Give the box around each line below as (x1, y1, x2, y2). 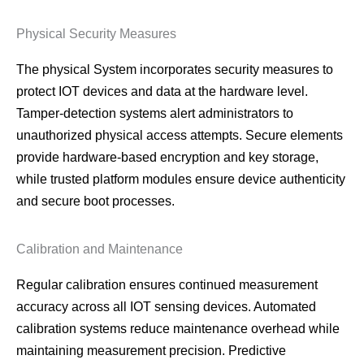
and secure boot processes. (16, 193, 175, 208)
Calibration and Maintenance (16, 241, 183, 256)
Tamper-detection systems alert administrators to (16, 106, 293, 120)
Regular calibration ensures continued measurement (16, 277, 318, 292)
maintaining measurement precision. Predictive (16, 343, 286, 357)
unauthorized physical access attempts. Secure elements (16, 128, 343, 142)
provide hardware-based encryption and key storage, (16, 149, 318, 164)
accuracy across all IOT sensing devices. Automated (16, 299, 316, 314)
